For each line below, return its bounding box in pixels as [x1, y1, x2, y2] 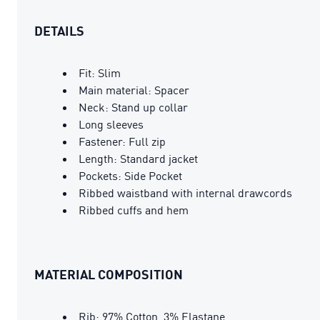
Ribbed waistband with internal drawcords [79, 185, 292, 200]
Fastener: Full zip [79, 134, 166, 149]
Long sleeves [79, 116, 144, 131]
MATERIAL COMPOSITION [34, 266, 183, 282]
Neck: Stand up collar [79, 99, 188, 114]
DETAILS [34, 22, 84, 39]
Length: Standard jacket [79, 151, 198, 166]
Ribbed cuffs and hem [79, 202, 189, 217]
